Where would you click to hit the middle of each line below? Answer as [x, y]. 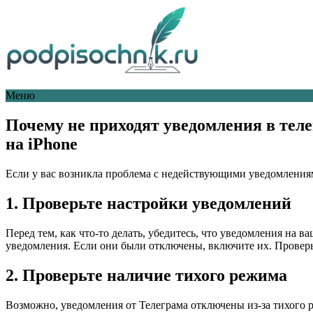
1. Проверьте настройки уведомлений [148, 203]
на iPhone [42, 144]
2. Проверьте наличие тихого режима [146, 275]
